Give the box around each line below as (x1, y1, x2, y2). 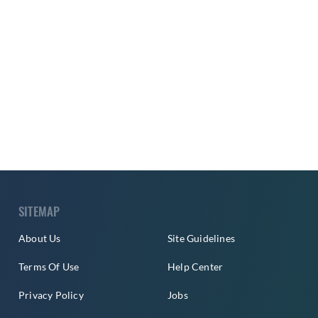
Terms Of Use (18, 261, 79, 273)
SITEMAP (18, 202, 60, 221)
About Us (18, 232, 61, 245)
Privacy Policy (18, 289, 84, 302)
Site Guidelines (168, 232, 235, 245)
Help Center (168, 261, 224, 273)
